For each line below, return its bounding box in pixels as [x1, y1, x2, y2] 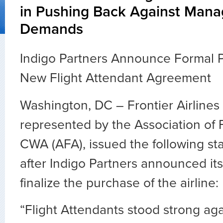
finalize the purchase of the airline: [20, 175, 219, 191]
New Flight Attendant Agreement [20, 70, 211, 86]
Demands [20, 20, 83, 38]
